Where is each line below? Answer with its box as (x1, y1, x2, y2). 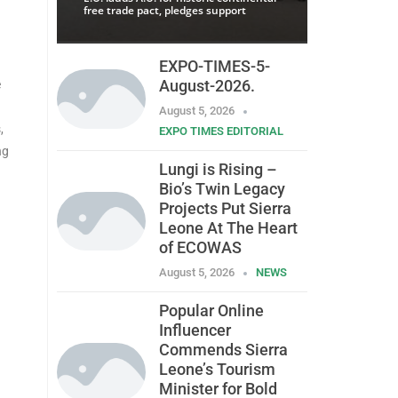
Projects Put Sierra (158, 199, 291, 219)
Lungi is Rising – (158, 160, 277, 179)
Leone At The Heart (158, 219, 298, 238)
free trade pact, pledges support (83, 3, 246, 19)
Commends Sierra (158, 340, 288, 360)
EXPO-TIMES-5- (158, 57, 270, 76)
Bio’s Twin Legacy (158, 179, 285, 199)
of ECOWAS (158, 238, 242, 258)
